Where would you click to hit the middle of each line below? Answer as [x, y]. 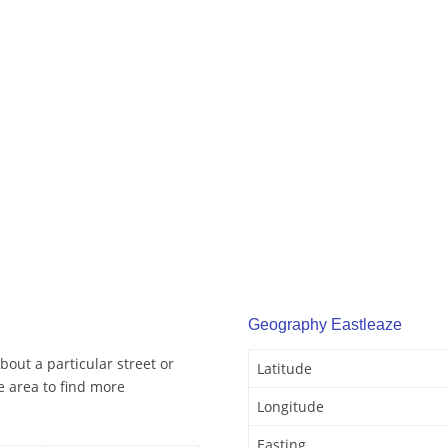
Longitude [290, 407]
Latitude [284, 369]
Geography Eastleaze [325, 325]
